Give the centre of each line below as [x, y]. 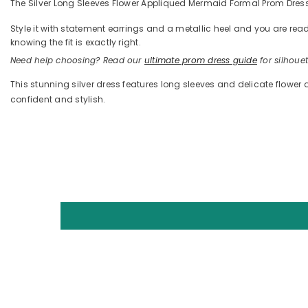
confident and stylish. [58, 100]
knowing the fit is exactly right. [76, 43]
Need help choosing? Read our [77, 60]
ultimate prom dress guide [200, 60]
